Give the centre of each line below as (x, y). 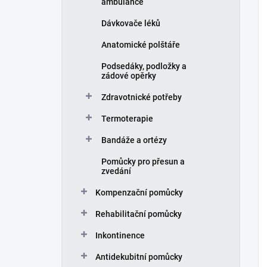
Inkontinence (120, 235)
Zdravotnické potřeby (142, 97)
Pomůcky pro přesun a (143, 162)
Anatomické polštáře (141, 45)
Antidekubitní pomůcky (139, 257)
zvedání (116, 171)
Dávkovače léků (131, 23)
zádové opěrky (129, 76)
